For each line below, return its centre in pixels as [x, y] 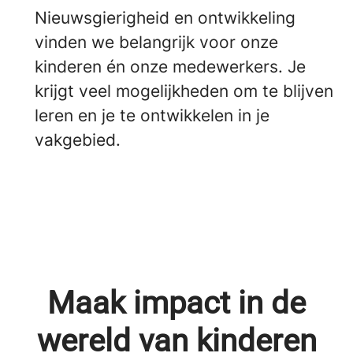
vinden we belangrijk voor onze [156, 42]
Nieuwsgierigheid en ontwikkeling [165, 17]
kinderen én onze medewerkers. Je [170, 66]
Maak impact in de [176, 303]
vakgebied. [78, 139]
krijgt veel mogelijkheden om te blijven [184, 91]
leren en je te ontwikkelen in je [152, 115]
